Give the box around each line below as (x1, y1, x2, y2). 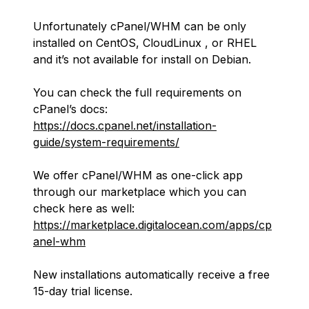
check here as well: (33, 201, 134, 215)
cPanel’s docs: (33, 102, 108, 116)
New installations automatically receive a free (33, 268, 270, 281)
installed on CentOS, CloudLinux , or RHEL (33, 36, 257, 50)
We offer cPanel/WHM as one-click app (33, 168, 243, 182)
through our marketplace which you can (33, 185, 246, 199)
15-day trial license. (33, 284, 132, 298)
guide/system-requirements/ (33, 135, 179, 149)
